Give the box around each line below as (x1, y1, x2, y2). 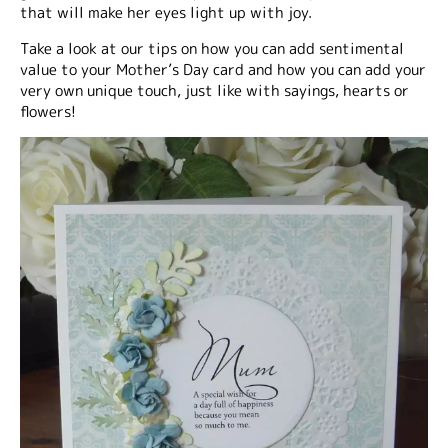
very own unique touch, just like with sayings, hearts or (20, 80, 409, 101)
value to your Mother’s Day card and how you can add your (20, 59, 426, 80)
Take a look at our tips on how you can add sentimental (20, 38, 404, 59)
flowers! (20, 101, 76, 122)
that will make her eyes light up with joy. (20, 2, 312, 23)
